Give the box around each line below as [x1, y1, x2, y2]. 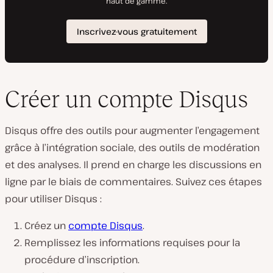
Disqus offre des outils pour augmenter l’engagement [5, 123, 260, 137]
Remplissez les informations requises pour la [24, 235, 240, 249]
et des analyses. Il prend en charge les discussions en [5, 157, 261, 171]
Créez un [24, 218, 68, 232]
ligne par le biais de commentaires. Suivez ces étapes [5, 174, 262, 188]
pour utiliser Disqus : [5, 191, 102, 205]
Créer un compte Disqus [5, 85, 248, 112]
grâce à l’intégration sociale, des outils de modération [5, 140, 260, 154]
